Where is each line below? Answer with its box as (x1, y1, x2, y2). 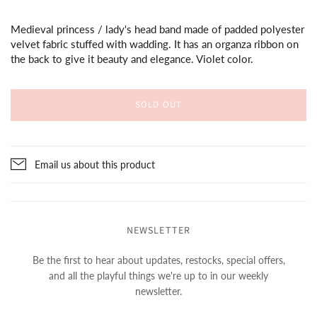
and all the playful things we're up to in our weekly (49, 269, 268, 282)
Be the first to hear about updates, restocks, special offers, (32, 253, 285, 266)
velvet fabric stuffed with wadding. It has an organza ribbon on (11, 37, 299, 50)
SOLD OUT (135, 98, 182, 111)
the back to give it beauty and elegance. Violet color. (11, 52, 253, 65)
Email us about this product (35, 158, 155, 171)
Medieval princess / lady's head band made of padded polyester (11, 22, 304, 35)
